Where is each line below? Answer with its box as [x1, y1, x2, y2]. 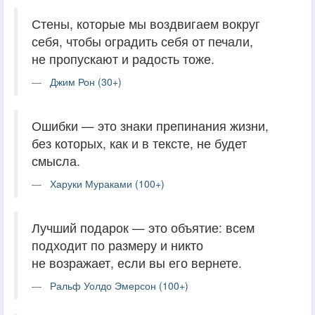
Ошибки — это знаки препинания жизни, [32, 116, 269, 134]
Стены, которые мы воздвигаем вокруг [32, 14, 260, 32]
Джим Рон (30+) [50, 74, 122, 89]
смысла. [32, 151, 80, 169]
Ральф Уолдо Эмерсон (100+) [50, 278, 188, 292]
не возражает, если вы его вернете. [32, 253, 242, 271]
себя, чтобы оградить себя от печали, [32, 32, 253, 50]
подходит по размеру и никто [32, 236, 203, 254]
